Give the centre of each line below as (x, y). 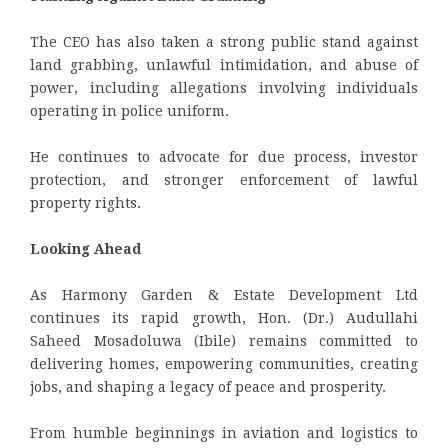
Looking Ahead (85, 249)
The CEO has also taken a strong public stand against (224, 42)
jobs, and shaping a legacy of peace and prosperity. (208, 387)
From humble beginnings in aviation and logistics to (224, 433)
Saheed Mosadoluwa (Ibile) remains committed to (224, 341)
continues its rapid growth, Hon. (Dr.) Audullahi (224, 318)
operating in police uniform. (129, 111)
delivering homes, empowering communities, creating (224, 364)
